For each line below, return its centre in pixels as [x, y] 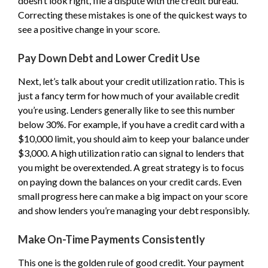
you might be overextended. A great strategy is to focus [131, 167]
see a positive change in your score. [89, 29]
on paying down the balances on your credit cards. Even [130, 182]
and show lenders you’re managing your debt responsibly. [134, 210]
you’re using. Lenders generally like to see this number [127, 110]
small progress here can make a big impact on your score [133, 196]
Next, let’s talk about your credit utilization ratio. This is [131, 81]
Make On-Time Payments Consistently [112, 239]
